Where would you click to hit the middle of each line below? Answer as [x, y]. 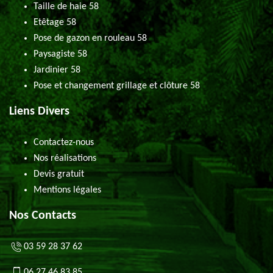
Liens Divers [39, 112]
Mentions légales [67, 190]
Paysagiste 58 [60, 54]
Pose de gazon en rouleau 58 [90, 38]
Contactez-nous [64, 143]
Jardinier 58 [57, 70]
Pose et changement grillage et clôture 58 [117, 86]
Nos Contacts [43, 216]
